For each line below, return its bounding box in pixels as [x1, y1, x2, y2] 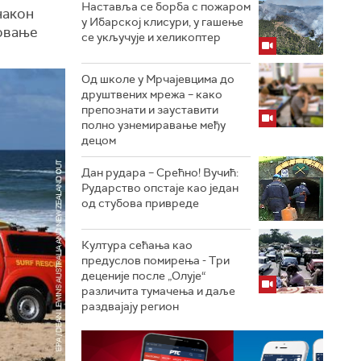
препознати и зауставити [81, 102, 218, 117]
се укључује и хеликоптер [81, 30, 221, 44]
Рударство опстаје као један [81, 180, 239, 195]
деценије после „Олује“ [81, 268, 205, 283]
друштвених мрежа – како [81, 87, 222, 102]
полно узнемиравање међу [81, 118, 226, 132]
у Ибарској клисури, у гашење [81, 15, 243, 29]
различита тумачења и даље [81, 284, 235, 298]
